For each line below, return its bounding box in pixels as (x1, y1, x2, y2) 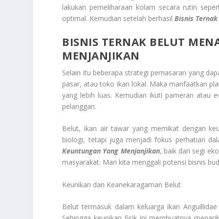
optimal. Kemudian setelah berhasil (62, 13, 175, 23)
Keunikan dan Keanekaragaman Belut (62, 179, 181, 189)
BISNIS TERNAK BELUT (62, 34, 185, 49)
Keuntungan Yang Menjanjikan (62, 146, 160, 156)
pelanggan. (62, 101, 97, 111)
